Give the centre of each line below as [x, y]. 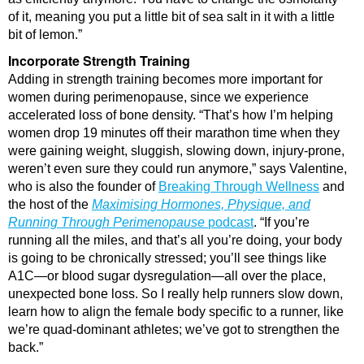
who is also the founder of [83, 186]
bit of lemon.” [45, 34]
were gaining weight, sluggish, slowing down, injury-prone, [176, 150]
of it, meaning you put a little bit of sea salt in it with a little [171, 16]
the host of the [50, 204]
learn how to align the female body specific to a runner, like [176, 311]
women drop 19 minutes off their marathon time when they [174, 132]
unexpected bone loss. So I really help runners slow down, [175, 293]
